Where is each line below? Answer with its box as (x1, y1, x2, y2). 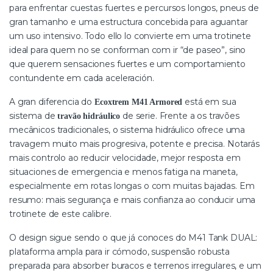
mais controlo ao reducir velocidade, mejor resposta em (9, 152, 241, 164)
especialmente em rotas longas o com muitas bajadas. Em (9, 180, 255, 192)
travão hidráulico (57, 112, 121, 121)
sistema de (9, 110, 58, 122)
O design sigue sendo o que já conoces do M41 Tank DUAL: (9, 232, 258, 244)
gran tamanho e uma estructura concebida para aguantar (9, 16, 248, 28)
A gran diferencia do (9, 96, 95, 108)
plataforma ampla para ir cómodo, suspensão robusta (9, 246, 230, 258)
